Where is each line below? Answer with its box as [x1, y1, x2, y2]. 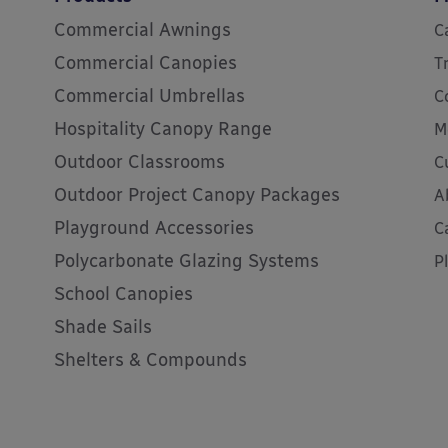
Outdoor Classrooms [54, 151, 225, 173]
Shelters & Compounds [54, 349, 247, 371]
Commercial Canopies [54, 52, 237, 74]
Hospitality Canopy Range [54, 118, 272, 140]
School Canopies [54, 283, 193, 305]
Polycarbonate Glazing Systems [54, 250, 319, 272]
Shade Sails [54, 316, 152, 338]
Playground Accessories [54, 217, 254, 239]
